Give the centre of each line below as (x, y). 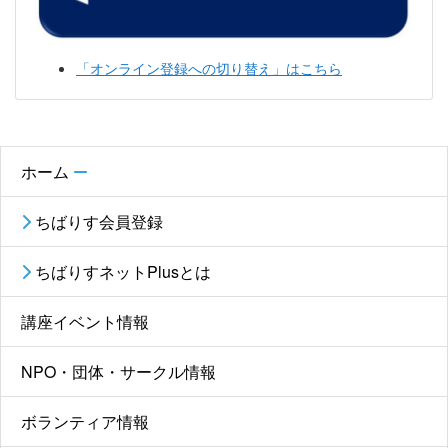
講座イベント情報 (85, 321)
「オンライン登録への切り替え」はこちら (209, 67)
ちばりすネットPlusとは (121, 271)
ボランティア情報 (85, 421)
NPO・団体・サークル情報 (118, 371)
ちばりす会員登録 (97, 221)
